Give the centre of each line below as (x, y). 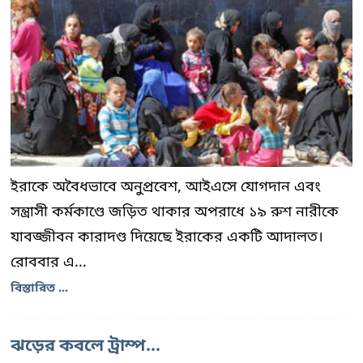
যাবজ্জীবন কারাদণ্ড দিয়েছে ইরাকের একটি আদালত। (167, 238)
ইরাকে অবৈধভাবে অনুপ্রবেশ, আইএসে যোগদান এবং (166, 188)
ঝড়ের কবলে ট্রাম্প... (85, 347)
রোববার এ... (49, 263)
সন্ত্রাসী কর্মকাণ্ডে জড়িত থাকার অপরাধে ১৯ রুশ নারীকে (175, 213)
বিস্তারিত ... (39, 289)
